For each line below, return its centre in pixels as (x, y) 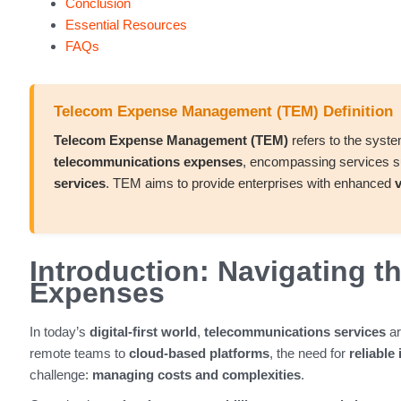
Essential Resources (126, 25)
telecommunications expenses (148, 161)
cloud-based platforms (199, 353)
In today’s (59, 331)
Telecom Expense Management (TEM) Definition (223, 111)
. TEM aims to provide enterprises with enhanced (250, 183)
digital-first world (143, 331)
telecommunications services (294, 331)
